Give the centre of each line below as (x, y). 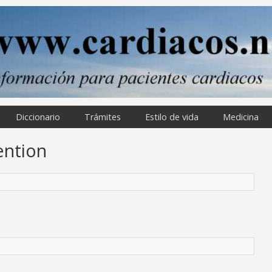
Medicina (241, 117)
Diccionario (38, 117)
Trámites (103, 117)
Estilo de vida (172, 117)
